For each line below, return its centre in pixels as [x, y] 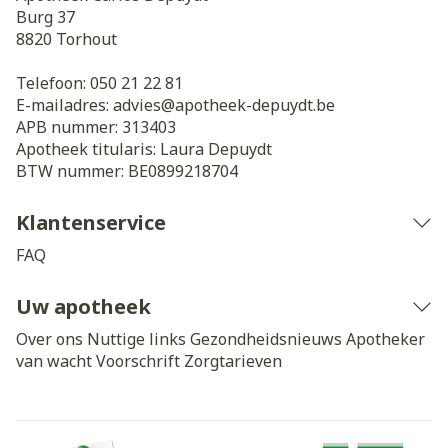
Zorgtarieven [233, 361]
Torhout [86, 39]
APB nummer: [69, 127]
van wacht [54, 361]
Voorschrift [138, 361]
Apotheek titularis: [88, 149]
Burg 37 [45, 17]
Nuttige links [136, 339]
